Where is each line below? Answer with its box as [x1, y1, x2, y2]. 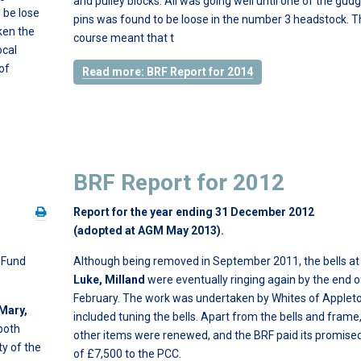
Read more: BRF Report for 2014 [82, 65, 253, 78]
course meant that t [73, 31, 174, 44]
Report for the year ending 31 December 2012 [73, 205, 314, 218]
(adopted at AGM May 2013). [73, 224, 224, 237]
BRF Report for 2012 [73, 169, 284, 196]
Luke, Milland [73, 273, 145, 286]
